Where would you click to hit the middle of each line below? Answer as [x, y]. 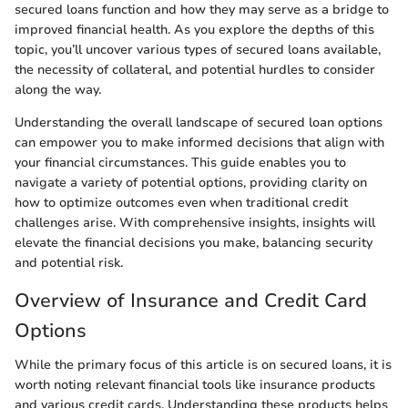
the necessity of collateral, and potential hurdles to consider [195, 69]
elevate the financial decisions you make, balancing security [194, 242]
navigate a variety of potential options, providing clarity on [191, 182]
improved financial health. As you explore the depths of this [194, 29]
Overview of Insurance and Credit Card [191, 300]
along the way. [58, 89]
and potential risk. [69, 262]
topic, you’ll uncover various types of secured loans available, [198, 49]
